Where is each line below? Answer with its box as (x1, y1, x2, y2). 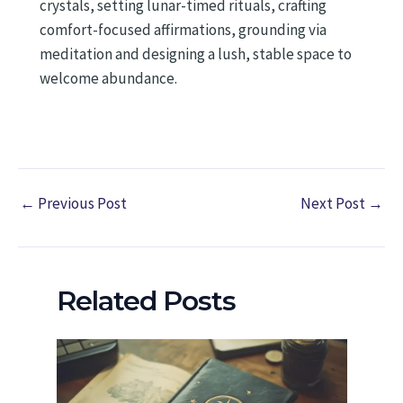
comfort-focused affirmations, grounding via (40, 20, 327, 40)
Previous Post (35, 193, 127, 214)
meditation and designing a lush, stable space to (40, 44, 352, 65)
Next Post (300, 193, 368, 214)
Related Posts (56, 283, 236, 318)
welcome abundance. (40, 68, 177, 89)
